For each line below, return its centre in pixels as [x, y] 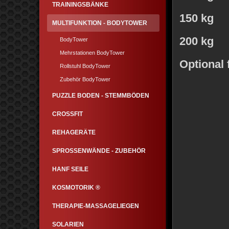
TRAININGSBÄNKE [80, 5]
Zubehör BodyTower [85, 79]
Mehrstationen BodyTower [92, 53]
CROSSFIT [67, 114]
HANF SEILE [70, 169]
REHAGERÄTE [74, 132]
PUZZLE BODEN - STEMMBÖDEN [101, 96]
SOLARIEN [68, 224]
